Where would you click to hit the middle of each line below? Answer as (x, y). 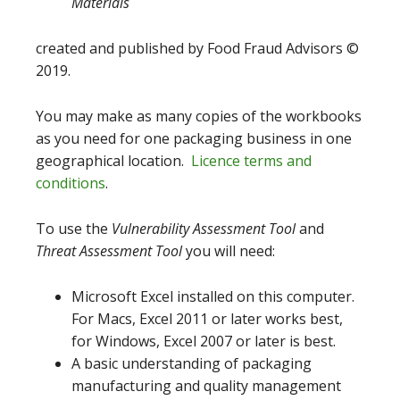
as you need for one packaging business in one (194, 138)
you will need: (230, 250)
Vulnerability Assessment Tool (205, 228)
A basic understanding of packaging (192, 363)
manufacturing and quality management (206, 385)
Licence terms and (251, 160)
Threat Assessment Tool (111, 250)
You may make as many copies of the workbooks (199, 116)
